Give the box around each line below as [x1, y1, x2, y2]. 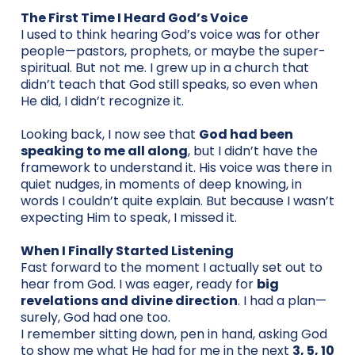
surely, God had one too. [21, 307, 170, 326]
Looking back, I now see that [21, 124, 199, 143]
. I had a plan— [238, 291, 326, 310]
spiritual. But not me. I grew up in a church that [21, 58, 309, 77]
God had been [199, 124, 293, 143]
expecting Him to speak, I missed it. [21, 208, 237, 227]
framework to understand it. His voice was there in [21, 158, 332, 177]
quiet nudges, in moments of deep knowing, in [21, 174, 302, 193]
